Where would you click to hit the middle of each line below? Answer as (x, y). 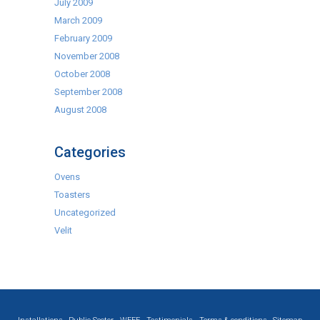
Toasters (72, 195)
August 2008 (81, 110)
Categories (90, 152)
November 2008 (87, 56)
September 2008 (89, 92)
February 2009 (84, 38)
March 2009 (79, 20)
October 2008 (82, 74)
